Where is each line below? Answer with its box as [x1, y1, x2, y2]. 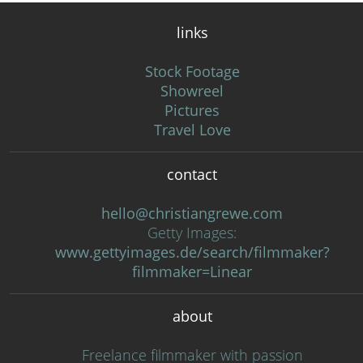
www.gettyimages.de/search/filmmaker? [54, 242, 330, 262]
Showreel [160, 81, 224, 100]
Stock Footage [144, 62, 240, 81]
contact [167, 164, 217, 184]
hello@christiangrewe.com [101, 203, 283, 223]
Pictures [164, 100, 220, 120]
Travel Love [153, 120, 231, 139]
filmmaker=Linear [132, 262, 252, 281]
